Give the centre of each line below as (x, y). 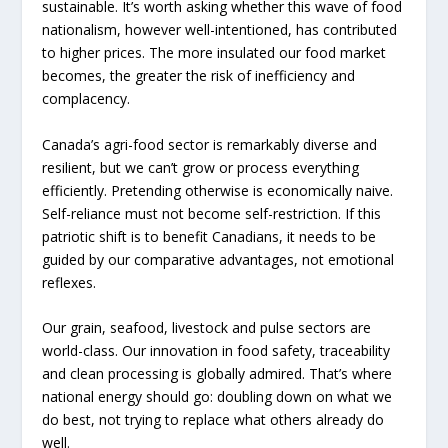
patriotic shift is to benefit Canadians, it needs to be (209, 236)
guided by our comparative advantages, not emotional (218, 259)
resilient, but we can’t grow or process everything (201, 167)
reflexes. (69, 282)
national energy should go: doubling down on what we (217, 396)
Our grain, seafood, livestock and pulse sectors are (207, 327)
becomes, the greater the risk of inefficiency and (199, 76)
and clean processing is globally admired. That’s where (217, 373)
